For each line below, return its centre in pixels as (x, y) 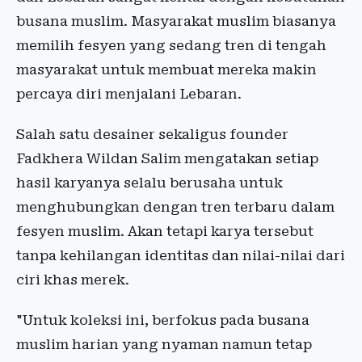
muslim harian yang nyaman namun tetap (164, 345)
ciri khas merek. (73, 280)
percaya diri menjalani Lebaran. (129, 94)
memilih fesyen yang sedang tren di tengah (171, 46)
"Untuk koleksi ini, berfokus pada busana (163, 320)
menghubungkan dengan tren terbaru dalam (175, 207)
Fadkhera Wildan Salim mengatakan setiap (167, 159)
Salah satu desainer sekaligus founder (152, 135)
